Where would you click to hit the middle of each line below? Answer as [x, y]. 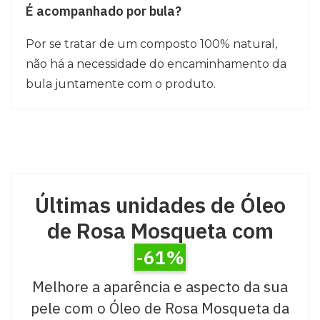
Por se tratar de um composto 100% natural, [151, 44]
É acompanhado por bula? [104, 11]
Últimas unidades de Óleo [160, 205]
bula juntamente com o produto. [121, 84]
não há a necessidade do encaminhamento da [156, 64]
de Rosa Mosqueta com [160, 231]
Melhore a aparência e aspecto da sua [160, 287]
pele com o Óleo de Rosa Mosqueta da [160, 308]
